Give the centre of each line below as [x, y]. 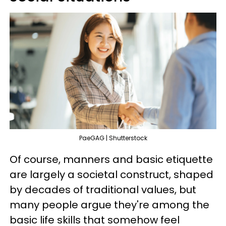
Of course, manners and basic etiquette [111, 159]
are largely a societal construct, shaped [111, 174]
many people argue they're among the [109, 205]
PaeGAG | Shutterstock [113, 138]
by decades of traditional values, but [103, 189]
